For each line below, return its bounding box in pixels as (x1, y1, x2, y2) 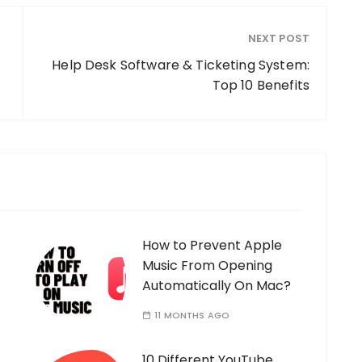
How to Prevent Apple (142, 236, 282, 255)
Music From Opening (142, 256, 272, 275)
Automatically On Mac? (142, 276, 291, 295)
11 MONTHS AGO (154, 309, 230, 322)
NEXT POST (247, 31, 309, 46)
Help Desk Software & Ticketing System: (52, 56, 309, 74)
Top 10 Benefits (212, 76, 309, 95)
